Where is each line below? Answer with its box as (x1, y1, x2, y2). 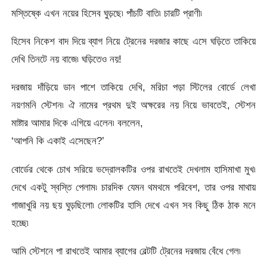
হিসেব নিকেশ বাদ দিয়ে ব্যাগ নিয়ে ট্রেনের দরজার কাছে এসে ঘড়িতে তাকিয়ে (11, 35, 256, 47)
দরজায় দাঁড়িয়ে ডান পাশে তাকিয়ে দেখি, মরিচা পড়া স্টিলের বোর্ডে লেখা (11, 81, 256, 94)
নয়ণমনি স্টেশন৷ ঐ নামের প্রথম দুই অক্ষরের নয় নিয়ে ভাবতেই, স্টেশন (11, 99, 256, 111)
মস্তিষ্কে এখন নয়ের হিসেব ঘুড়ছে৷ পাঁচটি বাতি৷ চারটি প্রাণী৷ (11, 7, 203, 19)
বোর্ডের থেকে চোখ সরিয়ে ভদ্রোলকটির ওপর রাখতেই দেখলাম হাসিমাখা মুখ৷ (11, 163, 256, 175)
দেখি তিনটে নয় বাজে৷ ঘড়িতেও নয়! (11, 52, 122, 65)
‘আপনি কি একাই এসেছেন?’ (11, 135, 105, 147)
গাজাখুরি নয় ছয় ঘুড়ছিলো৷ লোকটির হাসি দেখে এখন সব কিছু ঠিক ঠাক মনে (11, 198, 256, 211)
